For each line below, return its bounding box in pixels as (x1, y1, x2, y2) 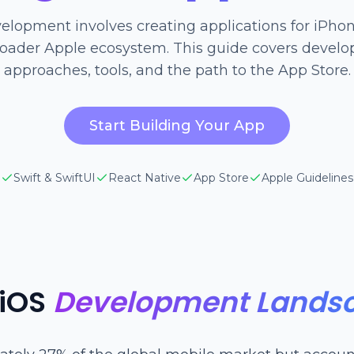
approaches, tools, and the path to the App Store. (3, 62, 351, 79)
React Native (108, 171, 181, 185)
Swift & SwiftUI (13, 171, 96, 185)
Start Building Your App (89, 117, 265, 134)
